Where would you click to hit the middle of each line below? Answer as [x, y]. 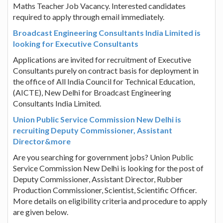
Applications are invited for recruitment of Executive [102, 59]
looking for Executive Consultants [76, 43]
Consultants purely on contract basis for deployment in [106, 70]
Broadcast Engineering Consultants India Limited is [107, 32]
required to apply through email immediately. [89, 16]
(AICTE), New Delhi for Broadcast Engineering [92, 92]
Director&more [42, 141]
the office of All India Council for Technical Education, [104, 81]
